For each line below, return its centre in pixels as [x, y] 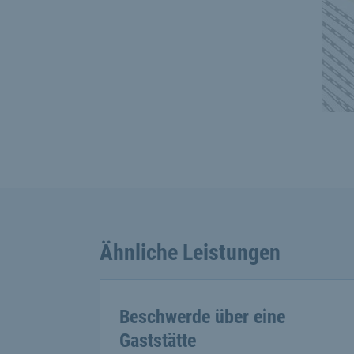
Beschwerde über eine [202, 316]
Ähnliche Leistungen [190, 252]
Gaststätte [158, 340]
